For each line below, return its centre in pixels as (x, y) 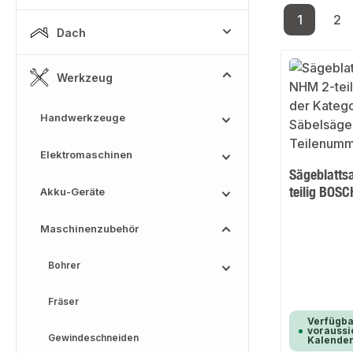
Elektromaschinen (86, 154)
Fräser (63, 301)
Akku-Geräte (72, 191)
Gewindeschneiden (93, 338)
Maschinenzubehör (89, 229)
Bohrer (64, 265)
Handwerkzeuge (83, 117)
